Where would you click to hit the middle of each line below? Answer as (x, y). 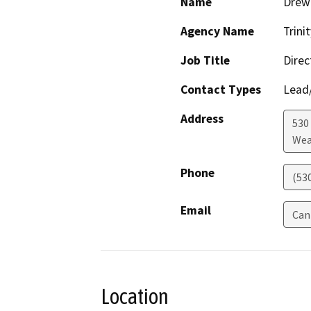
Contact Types (221, 89)
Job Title (205, 60)
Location (135, 296)
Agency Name (217, 31)
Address (202, 118)
